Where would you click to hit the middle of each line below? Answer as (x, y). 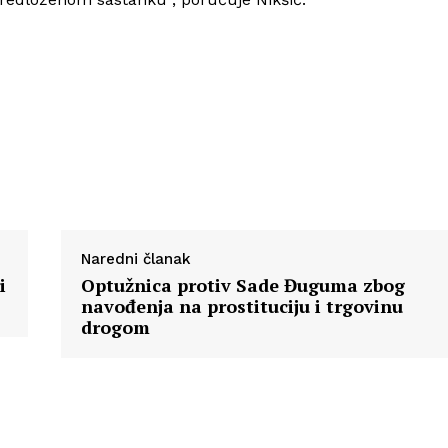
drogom (115, 327)
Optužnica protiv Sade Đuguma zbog (242, 285)
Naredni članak (135, 259)
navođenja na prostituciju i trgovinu (241, 306)
